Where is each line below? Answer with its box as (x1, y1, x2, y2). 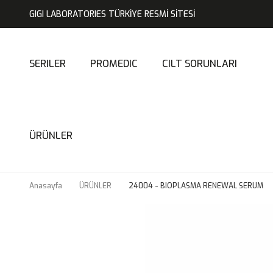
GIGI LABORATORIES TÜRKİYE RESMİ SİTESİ (29, 8, 195, 20)
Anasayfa (29, 181, 62, 191)
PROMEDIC (90, 57, 138, 70)
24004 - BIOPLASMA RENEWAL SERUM (129, 181, 263, 191)
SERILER (29, 57, 66, 70)
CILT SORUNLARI (162, 57, 237, 70)
